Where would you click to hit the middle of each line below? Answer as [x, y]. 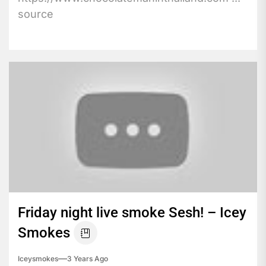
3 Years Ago [88, 258]
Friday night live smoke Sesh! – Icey [132, 212]
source [36, 14]
